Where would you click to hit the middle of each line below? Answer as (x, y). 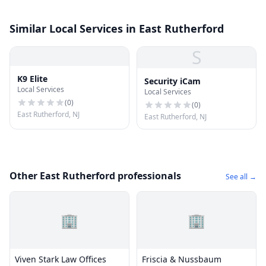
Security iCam (172, 81)
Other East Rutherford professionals (95, 176)
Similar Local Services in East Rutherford (117, 28)
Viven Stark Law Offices (61, 259)
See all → (241, 177)
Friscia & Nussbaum (182, 259)
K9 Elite (32, 79)
